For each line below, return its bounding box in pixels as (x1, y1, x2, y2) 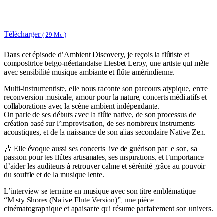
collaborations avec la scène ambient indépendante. (4, 102, 159, 110)
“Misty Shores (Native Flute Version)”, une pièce (4, 196, 154, 204)
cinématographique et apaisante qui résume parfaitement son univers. (4, 204, 213, 213)
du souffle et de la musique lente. (4, 170, 104, 179)
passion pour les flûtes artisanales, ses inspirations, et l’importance (4, 153, 204, 162)
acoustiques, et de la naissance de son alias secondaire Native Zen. (4, 128, 206, 137)
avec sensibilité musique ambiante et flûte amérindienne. (4, 68, 175, 77)
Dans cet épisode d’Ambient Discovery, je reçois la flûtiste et (4, 50, 189, 59)
